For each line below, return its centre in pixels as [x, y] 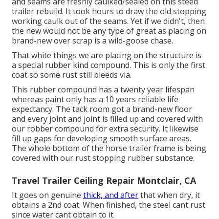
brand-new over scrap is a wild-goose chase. [92, 40]
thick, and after [111, 195]
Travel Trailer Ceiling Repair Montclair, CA [104, 180]
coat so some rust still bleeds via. [72, 75]
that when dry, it [169, 195]
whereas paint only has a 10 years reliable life [95, 99]
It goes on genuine [47, 195]
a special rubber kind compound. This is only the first [109, 65]
